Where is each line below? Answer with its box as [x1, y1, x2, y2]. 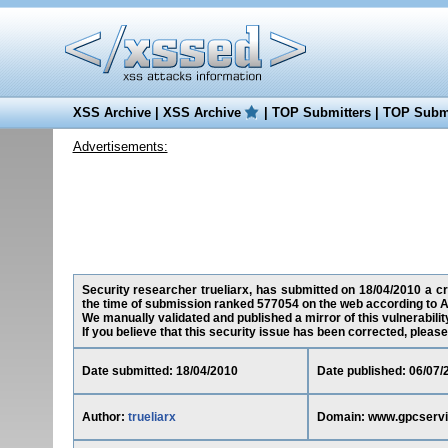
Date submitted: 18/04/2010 [81, 364, 238, 378]
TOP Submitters [271, 105, 371, 120]
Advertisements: [72, 139, 168, 154]
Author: [81, 410, 128, 424]
